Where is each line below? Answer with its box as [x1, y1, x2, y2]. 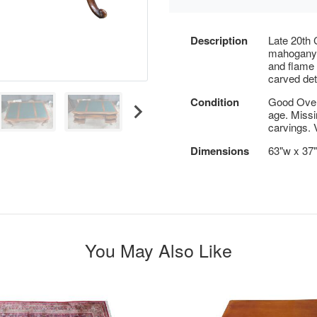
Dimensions [190, 143, 249, 158]
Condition [190, 94, 239, 110]
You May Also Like [85, 237, 232, 263]
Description [190, 33, 248, 48]
